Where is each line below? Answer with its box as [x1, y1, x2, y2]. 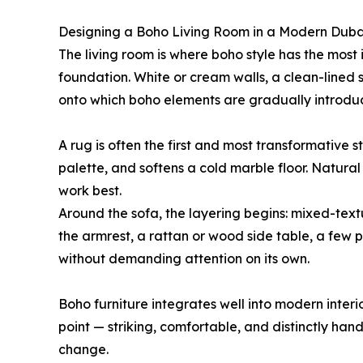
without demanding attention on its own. [58, 250, 310, 267]
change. [58, 340, 109, 357]
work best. [58, 181, 122, 199]
